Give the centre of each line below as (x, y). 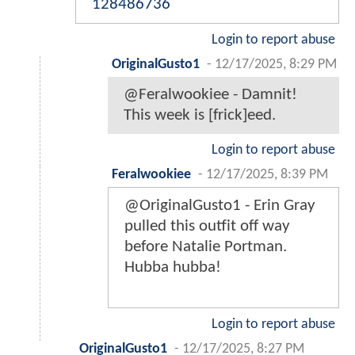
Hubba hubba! (173, 268)
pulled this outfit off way (207, 227)
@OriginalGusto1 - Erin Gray (220, 206)
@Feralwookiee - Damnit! (210, 95)
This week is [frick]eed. (200, 116)
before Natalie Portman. (206, 247)
